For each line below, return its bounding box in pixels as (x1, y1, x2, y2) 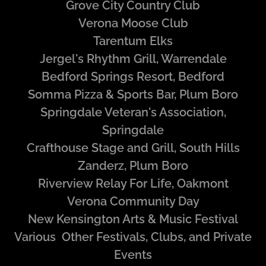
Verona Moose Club (78, 16, 188, 31)
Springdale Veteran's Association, (40, 105, 226, 120)
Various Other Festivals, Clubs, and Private (14, 230, 252, 245)
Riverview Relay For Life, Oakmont (37, 176, 229, 191)
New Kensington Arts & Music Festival (28, 212, 238, 227)
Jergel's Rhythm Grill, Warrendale (39, 52, 227, 66)
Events (114, 248, 152, 262)
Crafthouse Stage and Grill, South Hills (26, 141, 240, 156)
